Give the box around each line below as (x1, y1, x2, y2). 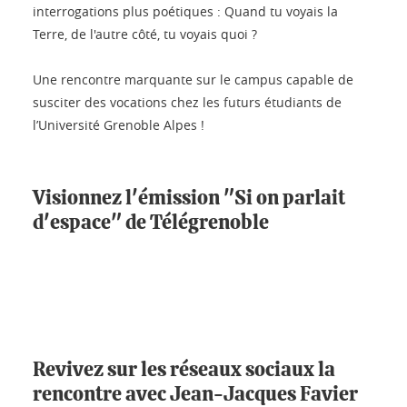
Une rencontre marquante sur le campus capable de (33, 71, 353, 89)
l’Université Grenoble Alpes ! (33, 116, 204, 134)
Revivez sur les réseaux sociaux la (33, 360, 335, 381)
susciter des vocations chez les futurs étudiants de (33, 94, 342, 112)
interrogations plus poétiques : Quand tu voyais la (33, 3, 338, 21)
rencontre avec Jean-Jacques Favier (33, 384, 358, 405)
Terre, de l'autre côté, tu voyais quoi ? (33, 25, 257, 44)
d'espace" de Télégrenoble (33, 213, 269, 233)
